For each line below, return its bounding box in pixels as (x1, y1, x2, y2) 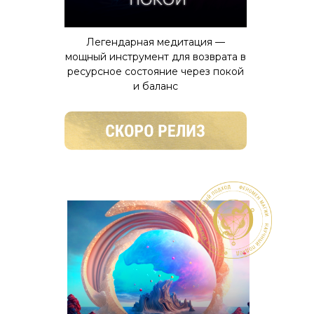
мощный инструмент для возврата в (65, 50, 246, 63)
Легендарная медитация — (86, 36, 225, 48)
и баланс (133, 80, 178, 93)
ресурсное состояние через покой (67, 65, 244, 78)
